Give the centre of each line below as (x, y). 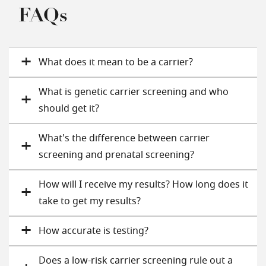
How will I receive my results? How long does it (143, 185)
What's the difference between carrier (124, 138)
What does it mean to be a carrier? (116, 62)
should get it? (69, 109)
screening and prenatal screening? (116, 155)
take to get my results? (90, 201)
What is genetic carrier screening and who (134, 92)
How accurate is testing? (94, 231)
